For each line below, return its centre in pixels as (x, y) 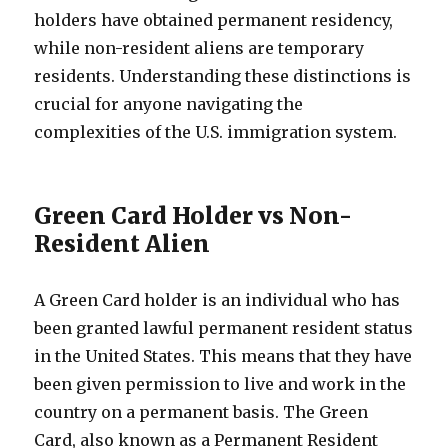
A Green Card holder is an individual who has (217, 300)
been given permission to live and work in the (220, 384)
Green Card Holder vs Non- (193, 215)
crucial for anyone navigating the (169, 104)
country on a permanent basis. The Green (201, 412)
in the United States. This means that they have (223, 356)
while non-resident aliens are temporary (199, 48)
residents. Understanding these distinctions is (223, 76)
